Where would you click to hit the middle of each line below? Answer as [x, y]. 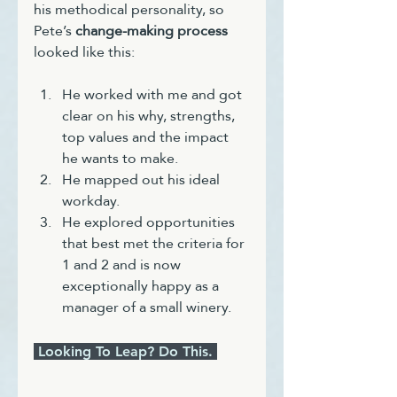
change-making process [152, 30]
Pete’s [54, 30]
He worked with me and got [154, 94]
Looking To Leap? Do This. [128, 351]
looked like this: [84, 51]
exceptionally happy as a [142, 285]
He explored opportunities [150, 222]
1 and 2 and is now [123, 264]
